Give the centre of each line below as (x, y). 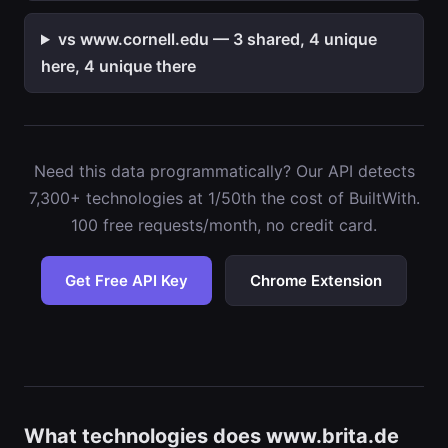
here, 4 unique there (118, 66)
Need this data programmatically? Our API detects (224, 171)
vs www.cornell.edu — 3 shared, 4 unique (217, 39)
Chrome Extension (316, 280)
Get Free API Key (126, 280)
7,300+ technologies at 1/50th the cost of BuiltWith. (224, 198)
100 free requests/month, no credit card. (224, 225)
